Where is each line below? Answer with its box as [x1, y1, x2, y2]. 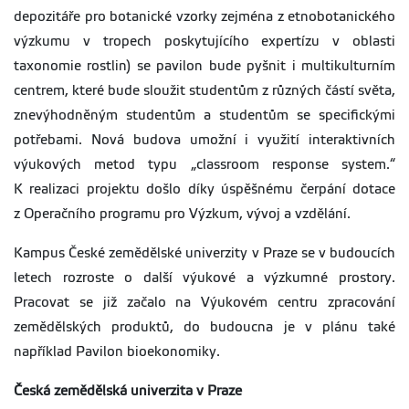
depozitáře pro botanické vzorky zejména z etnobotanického [14, 9, 395, 25]
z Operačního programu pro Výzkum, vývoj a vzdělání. [14, 206, 351, 222]
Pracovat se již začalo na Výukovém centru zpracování [14, 295, 395, 310]
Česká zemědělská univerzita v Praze [14, 383, 242, 399]
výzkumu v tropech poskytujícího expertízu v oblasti [14, 34, 395, 49]
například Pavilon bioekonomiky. [14, 344, 220, 360]
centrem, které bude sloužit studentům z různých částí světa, [14, 83, 395, 99]
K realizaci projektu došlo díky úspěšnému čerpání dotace [14, 182, 395, 197]
